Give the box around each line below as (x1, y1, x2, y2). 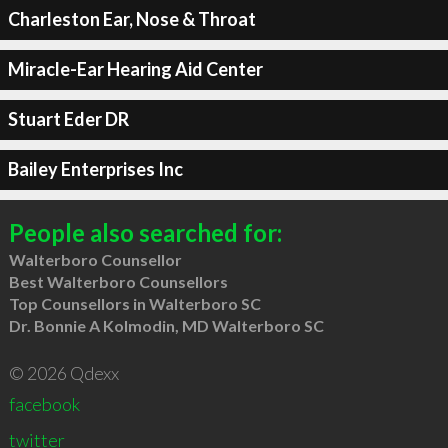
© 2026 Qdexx (8, 361, 119, 384)
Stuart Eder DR (7, 108, 129, 130)
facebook (8, 392, 80, 415)
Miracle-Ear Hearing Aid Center (7, 58, 263, 80)
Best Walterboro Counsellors (8, 271, 228, 291)
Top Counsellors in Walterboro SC (8, 293, 261, 313)
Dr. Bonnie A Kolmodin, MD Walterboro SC (8, 315, 324, 335)
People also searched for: (8, 217, 282, 247)
